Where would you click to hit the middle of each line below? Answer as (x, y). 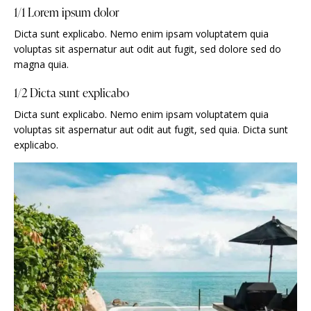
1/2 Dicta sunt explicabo (72, 92)
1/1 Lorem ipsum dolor (67, 12)
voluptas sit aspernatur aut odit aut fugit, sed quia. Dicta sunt (151, 129)
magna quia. (41, 64)
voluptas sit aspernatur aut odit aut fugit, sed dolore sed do (148, 49)
